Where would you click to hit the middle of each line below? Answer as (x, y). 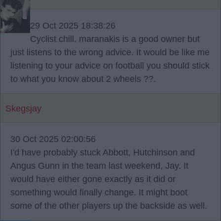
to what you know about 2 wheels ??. (83, 79)
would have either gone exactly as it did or (93, 179)
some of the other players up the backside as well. (109, 206)
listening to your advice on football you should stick (110, 66)
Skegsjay (23, 109)
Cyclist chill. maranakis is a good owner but (115, 39)
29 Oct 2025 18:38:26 (73, 26)
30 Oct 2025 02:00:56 (53, 139)
